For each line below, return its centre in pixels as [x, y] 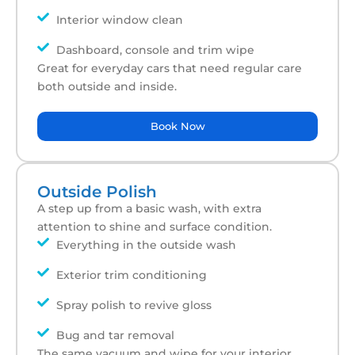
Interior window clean [119, 19]
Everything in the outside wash [146, 244]
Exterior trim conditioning [131, 275]
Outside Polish [97, 191]
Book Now [177, 126]
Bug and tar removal [115, 335]
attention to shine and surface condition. [155, 226]
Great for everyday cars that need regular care [170, 68]
